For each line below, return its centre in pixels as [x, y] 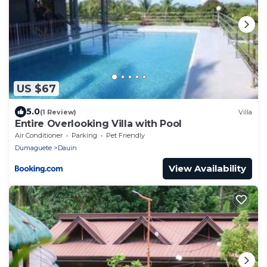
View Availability [207, 169]
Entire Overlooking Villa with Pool [99, 124]
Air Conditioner [39, 136]
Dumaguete [33, 148]
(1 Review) [58, 112]
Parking [84, 136]
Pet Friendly [125, 136]
